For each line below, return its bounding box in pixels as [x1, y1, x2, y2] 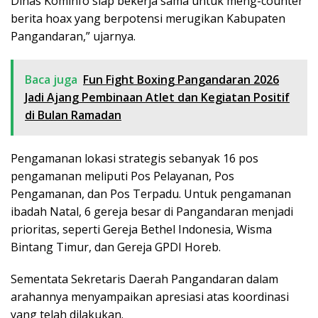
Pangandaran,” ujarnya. [11, 28, 136, 45]
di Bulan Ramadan [25, 107, 121, 124]
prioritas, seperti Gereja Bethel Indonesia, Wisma [11, 221, 272, 238]
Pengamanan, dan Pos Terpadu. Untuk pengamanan [11, 186, 291, 202]
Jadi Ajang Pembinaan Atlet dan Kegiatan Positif [25, 89, 290, 106]
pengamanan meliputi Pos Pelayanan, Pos [11, 168, 234, 185]
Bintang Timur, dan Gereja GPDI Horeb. [11, 239, 221, 256]
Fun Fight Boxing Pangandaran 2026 [83, 72, 279, 88]
